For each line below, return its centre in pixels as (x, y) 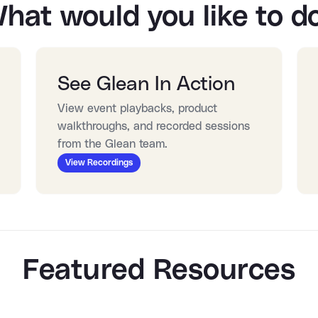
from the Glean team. (113, 144)
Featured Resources (159, 270)
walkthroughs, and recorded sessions (154, 126)
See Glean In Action (146, 84)
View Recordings (99, 163)
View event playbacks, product (137, 109)
